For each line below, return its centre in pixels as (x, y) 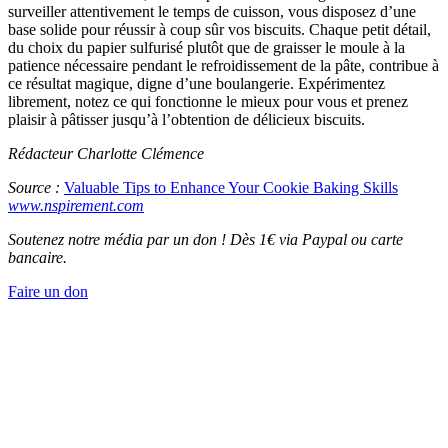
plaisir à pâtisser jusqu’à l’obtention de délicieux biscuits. (186, 120)
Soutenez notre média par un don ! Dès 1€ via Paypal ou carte (205, 240)
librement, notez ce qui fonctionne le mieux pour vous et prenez (208, 102)
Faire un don (48, 292)
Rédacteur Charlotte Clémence (106, 154)
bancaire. (37, 258)
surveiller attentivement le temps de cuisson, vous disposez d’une (212, 12)
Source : (36, 188)
